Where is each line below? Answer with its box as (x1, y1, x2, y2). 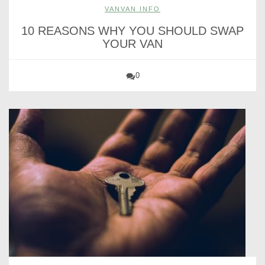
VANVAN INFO (105, 5, 160, 13)
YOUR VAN (102, 37, 163, 51)
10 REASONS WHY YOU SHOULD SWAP (21, 24, 244, 38)
